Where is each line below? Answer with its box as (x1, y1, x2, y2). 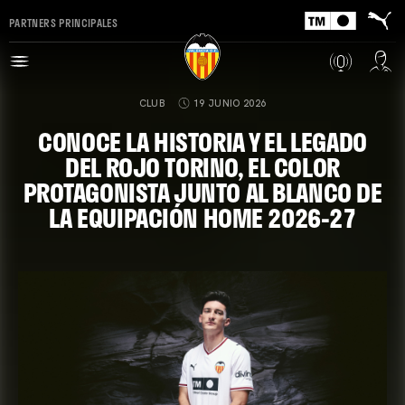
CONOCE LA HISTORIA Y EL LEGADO (38, 122, 367, 161)
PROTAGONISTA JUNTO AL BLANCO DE (23, 173, 382, 212)
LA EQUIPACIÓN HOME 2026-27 (49, 198, 356, 237)
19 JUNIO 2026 (193, 97, 267, 109)
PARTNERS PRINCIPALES (9, 14, 118, 31)
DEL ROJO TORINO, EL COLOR (65, 147, 340, 186)
